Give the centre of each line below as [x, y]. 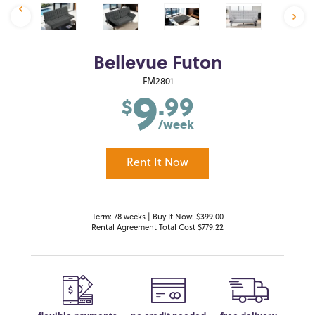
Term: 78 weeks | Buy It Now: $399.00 [157, 218]
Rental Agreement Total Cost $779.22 [157, 229]
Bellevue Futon [157, 65]
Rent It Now [157, 163]
